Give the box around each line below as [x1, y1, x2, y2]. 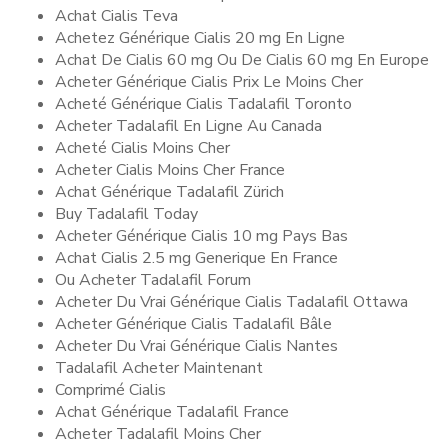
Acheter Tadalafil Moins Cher [55, 423, 261, 445]
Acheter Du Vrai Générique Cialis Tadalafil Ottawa [55, 291, 408, 313]
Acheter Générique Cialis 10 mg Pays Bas [55, 225, 348, 247]
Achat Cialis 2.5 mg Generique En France [55, 247, 338, 269]
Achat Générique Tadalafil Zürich [55, 181, 284, 203]
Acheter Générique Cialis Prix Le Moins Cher [55, 71, 363, 93]
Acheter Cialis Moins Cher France [55, 159, 285, 181]
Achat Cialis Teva [55, 5, 178, 27]
